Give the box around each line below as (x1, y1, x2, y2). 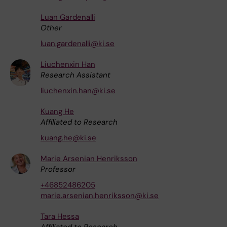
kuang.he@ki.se (41, 132, 96, 143)
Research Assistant (41, 69, 110, 80)
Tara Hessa (41, 211, 79, 221)
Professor (41, 164, 75, 174)
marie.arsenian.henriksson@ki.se (41, 190, 159, 201)
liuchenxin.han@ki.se (41, 85, 116, 96)
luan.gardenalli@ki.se (41, 38, 115, 49)
